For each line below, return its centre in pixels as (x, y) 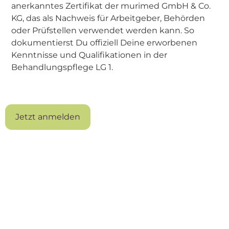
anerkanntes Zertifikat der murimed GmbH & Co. (111, 6)
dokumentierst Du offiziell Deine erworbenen (104, 43)
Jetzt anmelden (48, 117)
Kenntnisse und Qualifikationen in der (89, 55)
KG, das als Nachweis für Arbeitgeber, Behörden (108, 18)
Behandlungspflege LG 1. (62, 67)
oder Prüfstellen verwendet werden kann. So (103, 30)
